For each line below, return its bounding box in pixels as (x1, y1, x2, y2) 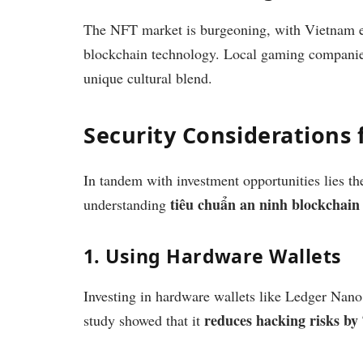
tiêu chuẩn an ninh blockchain (170, 194, 360, 216)
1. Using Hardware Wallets (83, 242, 342, 269)
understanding (83, 194, 170, 215)
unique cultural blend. (83, 67, 212, 88)
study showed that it (83, 310, 204, 331)
